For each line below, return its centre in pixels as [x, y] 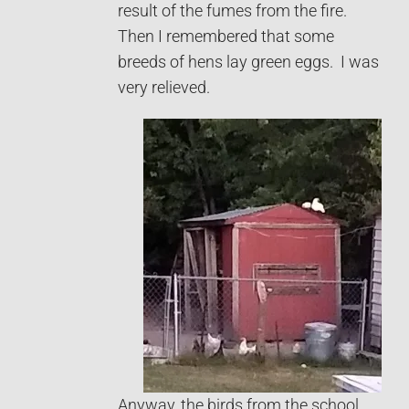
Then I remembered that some [226, 36]
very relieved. [164, 87]
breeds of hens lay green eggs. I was [248, 62]
